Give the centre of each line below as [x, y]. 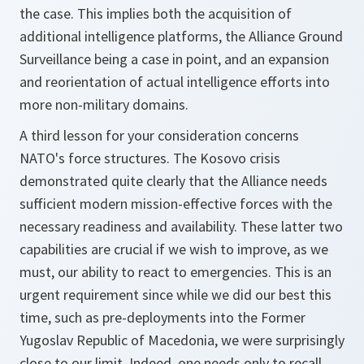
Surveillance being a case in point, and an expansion [174, 59]
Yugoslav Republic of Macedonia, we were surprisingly [182, 340]
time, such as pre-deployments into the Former [162, 317]
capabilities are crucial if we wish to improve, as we [174, 249]
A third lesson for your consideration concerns [159, 135]
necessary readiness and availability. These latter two [181, 226]
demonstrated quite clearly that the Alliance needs [173, 181]
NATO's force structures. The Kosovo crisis [150, 158]
